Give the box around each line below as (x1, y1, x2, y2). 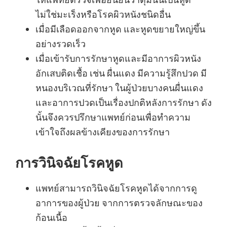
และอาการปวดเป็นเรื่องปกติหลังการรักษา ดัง (35, 97, 212, 108)
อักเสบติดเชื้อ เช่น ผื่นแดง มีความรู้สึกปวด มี (35, 67, 207, 79)
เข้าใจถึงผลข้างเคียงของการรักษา (35, 126, 170, 138)
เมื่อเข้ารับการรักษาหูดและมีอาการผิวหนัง (35, 53, 201, 64)
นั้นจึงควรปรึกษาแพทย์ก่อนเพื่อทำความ (35, 111, 191, 123)
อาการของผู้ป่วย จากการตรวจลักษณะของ (35, 197, 203, 209)
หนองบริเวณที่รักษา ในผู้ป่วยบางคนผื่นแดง (35, 82, 203, 94)
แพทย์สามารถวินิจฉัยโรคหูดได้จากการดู (35, 182, 197, 194)
